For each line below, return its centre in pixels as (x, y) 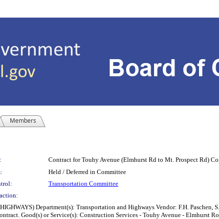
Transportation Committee (83, 184)
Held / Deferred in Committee (87, 172)
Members (23, 120)
